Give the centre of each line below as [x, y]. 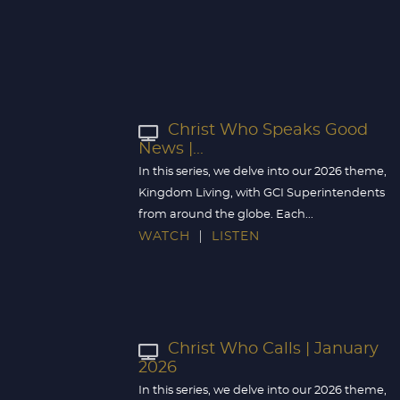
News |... [171, 149]
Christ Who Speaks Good [268, 131]
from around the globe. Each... [226, 215]
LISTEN [236, 237]
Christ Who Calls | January [273, 350]
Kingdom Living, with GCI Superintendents [262, 193]
